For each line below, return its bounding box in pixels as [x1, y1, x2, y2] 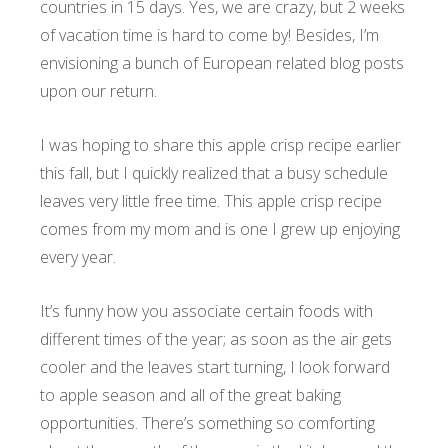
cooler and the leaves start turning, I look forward [40, 355, 390, 378]
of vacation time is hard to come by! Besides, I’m [40, 23, 379, 46]
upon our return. [40, 79, 157, 102]
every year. [40, 245, 116, 268]
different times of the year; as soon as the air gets [40, 327, 392, 350]
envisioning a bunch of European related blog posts [40, 51, 404, 74]
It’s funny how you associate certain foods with [40, 299, 373, 322]
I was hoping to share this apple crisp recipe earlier [40, 133, 401, 156]
